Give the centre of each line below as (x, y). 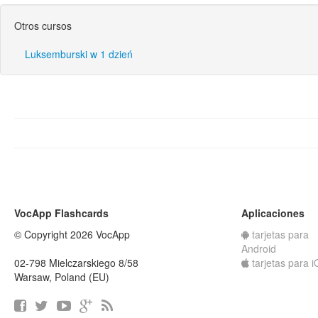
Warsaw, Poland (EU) (62, 277)
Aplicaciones (273, 213)
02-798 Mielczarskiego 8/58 (76, 263)
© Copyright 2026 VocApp (72, 234)
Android (259, 248)
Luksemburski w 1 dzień (79, 54)
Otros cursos (43, 26)
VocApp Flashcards (61, 213)
